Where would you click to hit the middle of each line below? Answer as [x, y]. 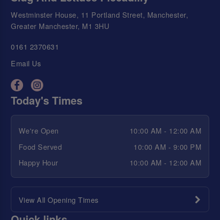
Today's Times [47, 100]
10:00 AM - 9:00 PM [168, 146]
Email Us [26, 63]
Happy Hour [38, 163]
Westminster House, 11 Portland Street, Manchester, [100, 14]
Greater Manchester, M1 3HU [60, 26]
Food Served [40, 146]
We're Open [39, 131]
